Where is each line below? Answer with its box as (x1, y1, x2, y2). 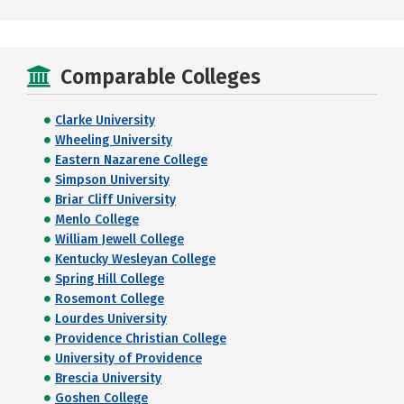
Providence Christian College (55, 331, 226, 346)
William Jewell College (55, 232, 184, 247)
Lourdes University (55, 311, 167, 326)
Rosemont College (55, 291, 164, 307)
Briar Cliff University (55, 192, 176, 207)
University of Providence (55, 351, 202, 366)
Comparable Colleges (60, 64, 261, 89)
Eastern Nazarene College (55, 152, 207, 168)
